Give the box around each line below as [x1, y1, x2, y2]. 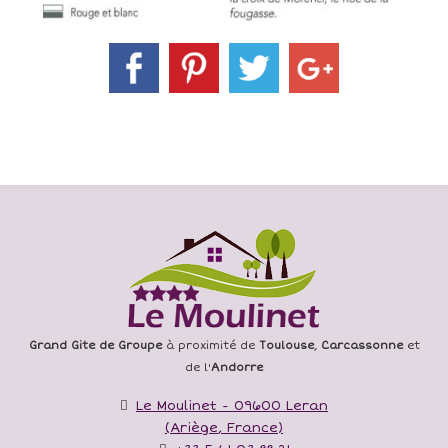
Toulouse [258, 338, 314, 352]
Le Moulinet [136, 397, 217, 414]
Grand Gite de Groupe [28, 338, 162, 352]
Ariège [170, 419, 218, 436]
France [227, 419, 278, 436]
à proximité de [161, 338, 259, 352]
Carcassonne [320, 338, 403, 352]
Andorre [211, 360, 263, 374]
